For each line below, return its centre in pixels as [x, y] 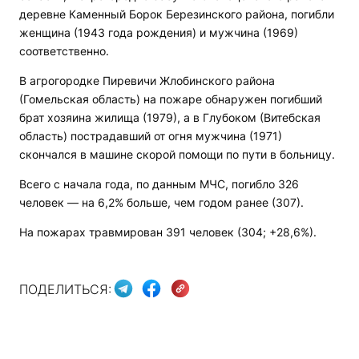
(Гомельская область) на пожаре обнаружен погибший [171, 99]
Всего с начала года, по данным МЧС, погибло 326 [159, 184]
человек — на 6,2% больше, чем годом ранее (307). [161, 203]
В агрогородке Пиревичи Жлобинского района [147, 81]
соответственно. [64, 51]
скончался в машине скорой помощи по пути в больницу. [177, 155]
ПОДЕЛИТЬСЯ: [65, 289]
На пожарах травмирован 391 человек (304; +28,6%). [168, 232]
